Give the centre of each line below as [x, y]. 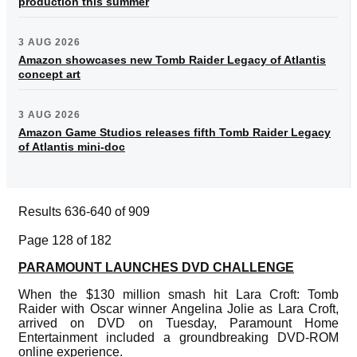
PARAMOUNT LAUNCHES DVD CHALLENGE [156, 267]
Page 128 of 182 [65, 240]
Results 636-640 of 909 [84, 211]
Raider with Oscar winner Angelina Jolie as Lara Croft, [178, 308]
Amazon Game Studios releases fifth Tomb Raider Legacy [175, 132]
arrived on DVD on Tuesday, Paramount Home [178, 323]
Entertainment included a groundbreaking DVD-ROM [178, 337]
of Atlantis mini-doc [72, 146]
